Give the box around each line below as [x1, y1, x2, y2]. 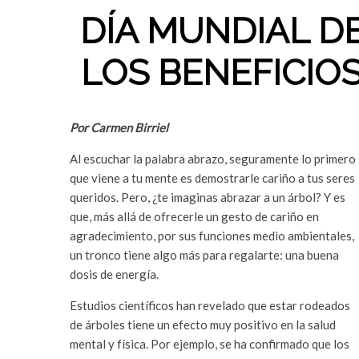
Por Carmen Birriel [70, 120, 168, 135]
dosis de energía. [70, 267, 159, 281]
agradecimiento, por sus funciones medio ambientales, [70, 228, 354, 243]
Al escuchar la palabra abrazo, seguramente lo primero [70, 151, 356, 166]
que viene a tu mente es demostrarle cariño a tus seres [70, 171, 355, 185]
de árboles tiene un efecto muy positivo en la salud [70, 317, 336, 332]
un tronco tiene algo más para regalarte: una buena [70, 248, 339, 262]
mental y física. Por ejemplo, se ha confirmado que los [70, 337, 349, 351]
